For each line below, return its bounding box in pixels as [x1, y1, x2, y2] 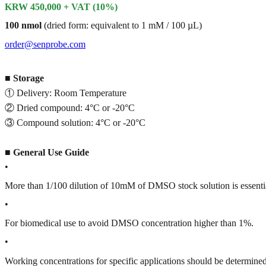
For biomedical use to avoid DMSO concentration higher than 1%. [5, 218, 254, 229]
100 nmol [5, 20, 42, 31]
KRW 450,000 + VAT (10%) [5, 1, 118, 12]
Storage [13, 72, 44, 83]
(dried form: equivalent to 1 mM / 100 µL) [42, 20, 202, 31]
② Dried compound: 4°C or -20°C [5, 102, 135, 113]
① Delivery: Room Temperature [5, 87, 126, 98]
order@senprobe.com [5, 39, 85, 49]
